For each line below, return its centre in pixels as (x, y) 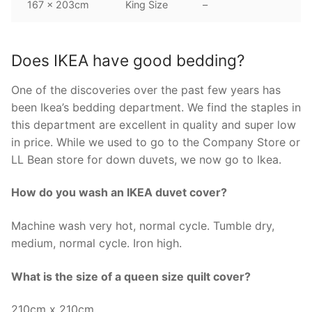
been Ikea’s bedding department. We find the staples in (156, 107)
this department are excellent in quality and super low (154, 124)
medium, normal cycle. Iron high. (96, 243)
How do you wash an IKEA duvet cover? (119, 193)
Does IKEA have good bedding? (128, 60)
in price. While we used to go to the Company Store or (156, 142)
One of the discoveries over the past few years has (146, 89)
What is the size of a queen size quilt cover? (131, 276)
